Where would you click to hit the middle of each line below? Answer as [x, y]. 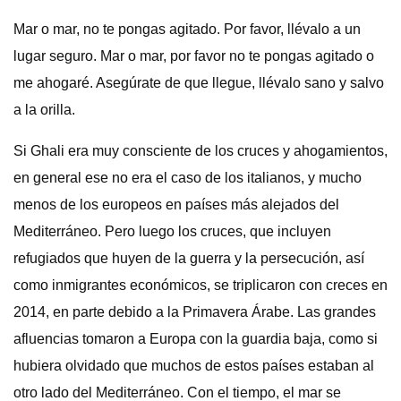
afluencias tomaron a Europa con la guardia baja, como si [196, 339]
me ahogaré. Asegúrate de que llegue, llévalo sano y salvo [199, 83]
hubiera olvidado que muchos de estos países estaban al [194, 366]
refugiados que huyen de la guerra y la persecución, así [189, 258]
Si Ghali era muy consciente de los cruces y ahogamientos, [200, 151]
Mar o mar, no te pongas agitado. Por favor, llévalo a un [187, 29]
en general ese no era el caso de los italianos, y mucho [188, 178]
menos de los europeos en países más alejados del [176, 205]
